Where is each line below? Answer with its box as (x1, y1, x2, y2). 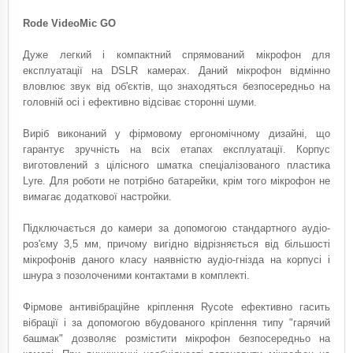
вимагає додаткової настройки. (23, 190, 172, 203)
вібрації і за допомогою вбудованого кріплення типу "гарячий (23, 316, 330, 329)
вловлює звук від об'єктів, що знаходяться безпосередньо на (23, 80, 330, 92)
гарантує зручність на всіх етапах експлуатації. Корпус (23, 143, 330, 155)
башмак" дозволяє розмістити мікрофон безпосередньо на (23, 332, 330, 344)
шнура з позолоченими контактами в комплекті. (23, 269, 250, 281)
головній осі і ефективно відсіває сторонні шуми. (23, 95, 257, 108)
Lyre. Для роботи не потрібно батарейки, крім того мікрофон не (23, 174, 330, 187)
